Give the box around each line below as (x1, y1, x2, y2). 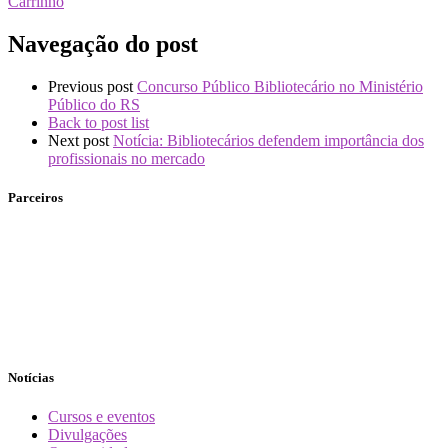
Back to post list (48, 113, 149, 131)
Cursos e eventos (48, 408, 155, 426)
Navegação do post (8, 30, 198, 57)
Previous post (48, 77, 133, 95)
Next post (48, 131, 109, 149)
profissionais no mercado (48, 149, 205, 167)
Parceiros (8, 189, 63, 205)
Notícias (8, 370, 54, 386)
